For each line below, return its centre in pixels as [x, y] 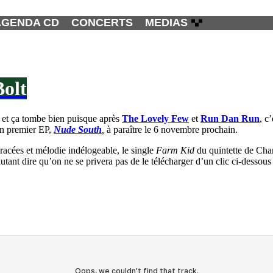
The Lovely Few [155, 118]
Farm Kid [175, 150]
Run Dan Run [230, 118]
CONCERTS [102, 23]
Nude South [78, 129]
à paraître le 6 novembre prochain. [172, 129]
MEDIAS [166, 23]
